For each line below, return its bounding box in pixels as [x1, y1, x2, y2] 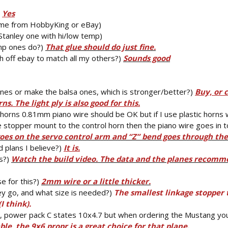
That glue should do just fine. [45, 41, 156, 52]
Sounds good [123, 52, 170, 63]
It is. [64, 142, 80, 153]
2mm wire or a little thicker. [41, 176, 151, 186]
